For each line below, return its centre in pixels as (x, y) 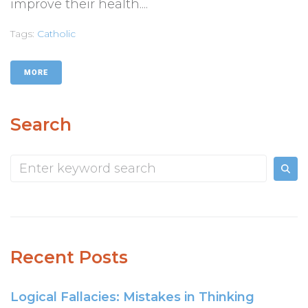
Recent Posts (69, 257)
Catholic (56, 34)
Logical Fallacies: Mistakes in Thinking (132, 297)
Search (41, 125)
